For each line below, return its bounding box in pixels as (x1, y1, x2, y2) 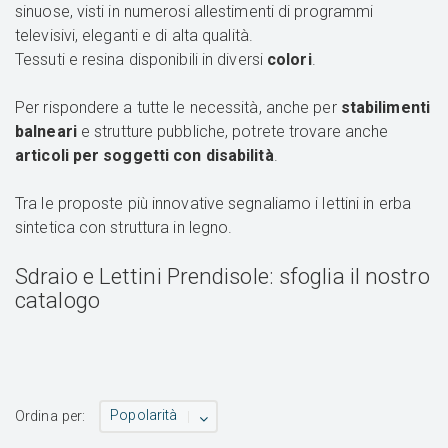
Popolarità (110, 407, 178, 425)
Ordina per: (15, 407, 86, 425)
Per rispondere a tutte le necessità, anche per (15, 98, 341, 118)
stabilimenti (340, 98, 430, 118)
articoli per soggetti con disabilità (15, 146, 274, 166)
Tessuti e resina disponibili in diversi (15, 50, 267, 70)
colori (267, 50, 312, 70)
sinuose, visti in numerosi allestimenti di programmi (15, 2, 374, 22)
